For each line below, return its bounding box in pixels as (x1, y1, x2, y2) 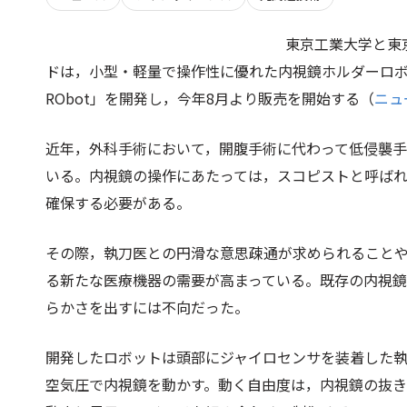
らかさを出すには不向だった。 (45, 296, 249, 318)
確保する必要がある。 (45, 192, 191, 213)
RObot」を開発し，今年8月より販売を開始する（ (45, 87, 374, 109)
